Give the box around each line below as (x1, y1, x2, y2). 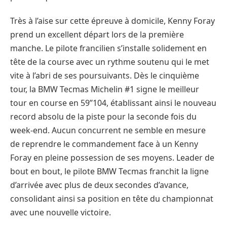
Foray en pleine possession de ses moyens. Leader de (10, 152, 214, 163)
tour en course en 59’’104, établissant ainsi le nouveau (10, 97, 216, 108)
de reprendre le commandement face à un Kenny (10, 138, 198, 149)
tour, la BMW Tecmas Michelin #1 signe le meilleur (10, 83, 199, 95)
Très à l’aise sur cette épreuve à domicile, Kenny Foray (10, 15, 215, 26)
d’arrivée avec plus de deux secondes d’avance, (10, 179, 188, 191)
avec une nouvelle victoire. (10, 206, 111, 218)
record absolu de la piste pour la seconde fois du (10, 110, 197, 122)
